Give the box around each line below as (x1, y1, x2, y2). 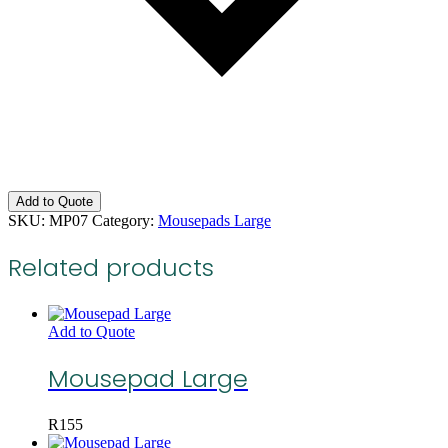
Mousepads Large (158, 212, 271, 230)
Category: (92, 212, 154, 230)
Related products (8, 251, 214, 284)
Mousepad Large (48, 361, 248, 395)
